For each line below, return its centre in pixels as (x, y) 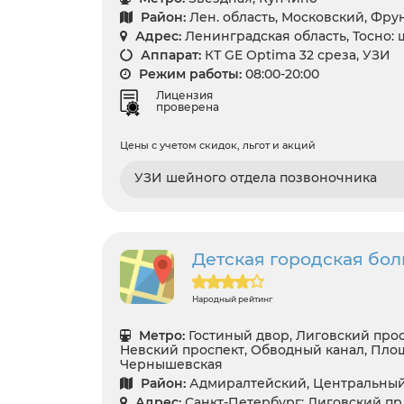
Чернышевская (171, 364)
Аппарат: (169, 55)
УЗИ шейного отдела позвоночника (256, 177)
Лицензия (184, 95)
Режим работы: (188, 74)
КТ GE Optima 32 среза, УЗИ (298, 55)
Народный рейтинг (232, 298)
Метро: (160, 335)
